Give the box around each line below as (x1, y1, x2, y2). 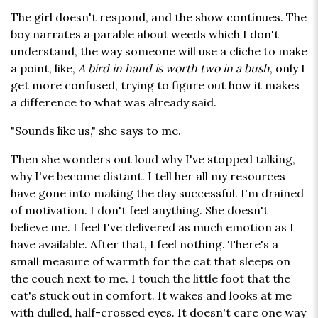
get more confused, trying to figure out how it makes (11, 78, 300, 93)
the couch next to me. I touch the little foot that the (11, 271, 290, 286)
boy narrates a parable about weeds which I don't (11, 27, 279, 42)
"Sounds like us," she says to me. (11, 124, 181, 138)
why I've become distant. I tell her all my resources (11, 169, 285, 184)
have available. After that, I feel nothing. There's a (11, 237, 278, 252)
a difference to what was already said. (11, 95, 216, 110)
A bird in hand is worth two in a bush (78, 61, 270, 76)
